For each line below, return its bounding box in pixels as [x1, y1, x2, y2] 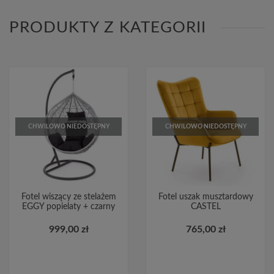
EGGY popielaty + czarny [22, 202, 115, 211]
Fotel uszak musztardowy [158, 192, 253, 201]
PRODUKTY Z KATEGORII [9, 19, 206, 35]
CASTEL [190, 202, 221, 211]
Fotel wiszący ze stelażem [21, 192, 116, 201]
